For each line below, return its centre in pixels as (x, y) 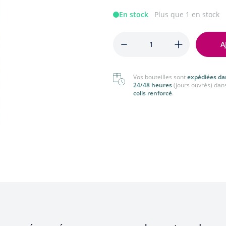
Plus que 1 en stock (187, 14)
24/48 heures (153, 85)
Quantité (129, 37)
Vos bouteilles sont (160, 77)
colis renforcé (153, 93)
